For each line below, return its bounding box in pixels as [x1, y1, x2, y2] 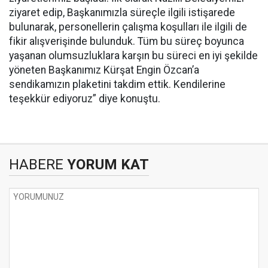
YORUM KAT [63, 156, 149, 173]
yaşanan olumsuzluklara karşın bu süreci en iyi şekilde [9, 50, 258, 62]
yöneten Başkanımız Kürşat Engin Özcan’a [9, 64, 199, 77]
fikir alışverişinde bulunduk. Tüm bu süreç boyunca [9, 35, 244, 48]
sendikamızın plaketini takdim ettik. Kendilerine [9, 78, 226, 91]
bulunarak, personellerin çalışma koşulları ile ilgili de [9, 21, 247, 33]
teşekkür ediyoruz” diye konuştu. [9, 93, 160, 105]
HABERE [9, 156, 63, 173]
